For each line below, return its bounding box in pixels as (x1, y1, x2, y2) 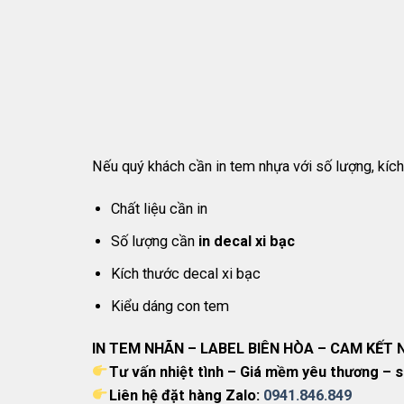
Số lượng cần (111, 233, 196, 251)
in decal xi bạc (195, 233, 296, 251)
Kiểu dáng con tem (111, 297, 230, 315)
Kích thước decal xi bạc (111, 264, 262, 282)
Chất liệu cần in (111, 200, 208, 218)
